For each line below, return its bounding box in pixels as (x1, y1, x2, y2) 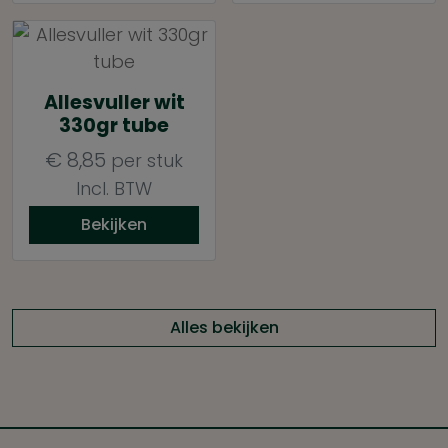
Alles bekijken (169, 315, 279, 339)
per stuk (106, 147, 183, 173)
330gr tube (59, 111, 169, 139)
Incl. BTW (76, 175, 152, 201)
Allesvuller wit (43, 88, 185, 116)
